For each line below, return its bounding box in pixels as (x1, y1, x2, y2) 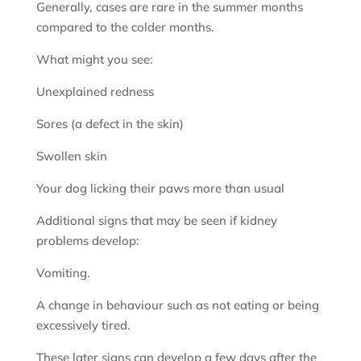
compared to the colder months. (35, 19, 214, 35)
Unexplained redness (35, 83, 154, 99)
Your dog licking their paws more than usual (35, 180, 284, 196)
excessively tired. (35, 317, 131, 333)
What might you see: (35, 51, 153, 67)
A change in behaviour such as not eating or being (35, 297, 319, 313)
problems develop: (35, 232, 139, 248)
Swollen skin (35, 147, 107, 164)
